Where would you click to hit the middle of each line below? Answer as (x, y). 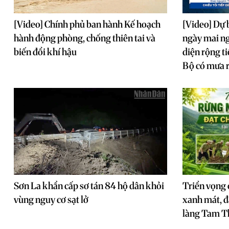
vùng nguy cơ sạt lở (51, 200)
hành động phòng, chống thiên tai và (85, 38)
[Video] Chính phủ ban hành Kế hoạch (87, 24)
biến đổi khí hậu (45, 52)
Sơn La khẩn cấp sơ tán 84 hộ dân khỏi (89, 186)
